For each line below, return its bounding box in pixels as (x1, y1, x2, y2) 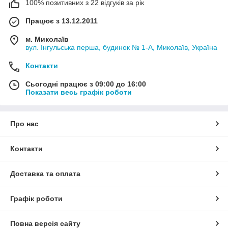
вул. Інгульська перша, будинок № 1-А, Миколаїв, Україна (25, 43, 217, 52)
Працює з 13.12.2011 (25, 17, 98, 25)
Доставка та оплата (10, 169, 80, 178)
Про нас (10, 120, 39, 128)
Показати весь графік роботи (25, 88, 132, 97)
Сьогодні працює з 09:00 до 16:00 (25, 80, 146, 89)
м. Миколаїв (25, 35, 69, 44)
